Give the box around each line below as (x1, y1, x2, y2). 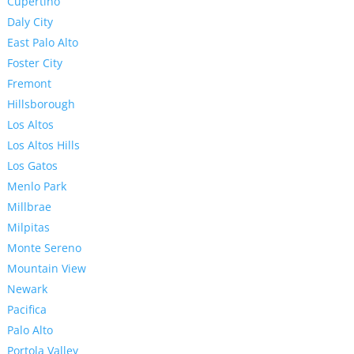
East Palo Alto (6, 35, 78, 51)
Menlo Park (6, 179, 66, 194)
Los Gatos (6, 158, 58, 174)
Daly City (6, 14, 53, 30)
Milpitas (6, 220, 50, 235)
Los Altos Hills (6, 137, 80, 153)
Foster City (6, 55, 62, 71)
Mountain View (6, 261, 86, 277)
